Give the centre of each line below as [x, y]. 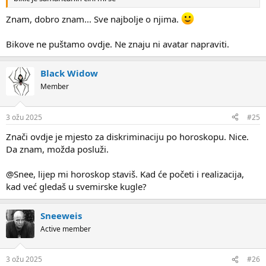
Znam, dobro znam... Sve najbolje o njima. [94, 19]
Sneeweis [61, 215]
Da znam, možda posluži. [57, 149]
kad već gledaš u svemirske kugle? [76, 186]
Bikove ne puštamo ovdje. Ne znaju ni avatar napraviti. [118, 44]
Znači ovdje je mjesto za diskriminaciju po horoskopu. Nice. [127, 136]
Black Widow [69, 73]
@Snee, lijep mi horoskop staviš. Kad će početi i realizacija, [125, 174]
